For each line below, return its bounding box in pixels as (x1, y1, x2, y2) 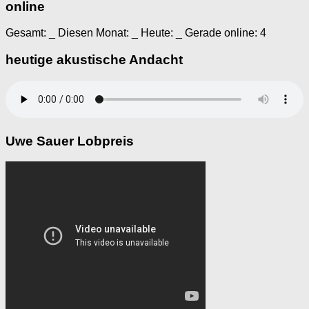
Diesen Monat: (55, 27, 132, 39)
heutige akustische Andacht (6, 52, 183, 68)
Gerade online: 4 (182, 27, 266, 39)
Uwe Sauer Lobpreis (6, 133, 134, 148)
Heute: (138, 27, 176, 39)
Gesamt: (6, 27, 49, 39)
